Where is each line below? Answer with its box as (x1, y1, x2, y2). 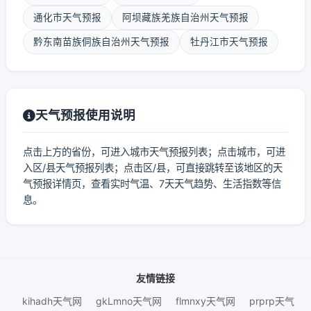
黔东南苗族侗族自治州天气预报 (33, 36, 169, 47)
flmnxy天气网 (176, 295, 235, 307)
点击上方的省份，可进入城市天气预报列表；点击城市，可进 (23, 146, 285, 158)
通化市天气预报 (33, 12, 101, 23)
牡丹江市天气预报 (190, 36, 268, 47)
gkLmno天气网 (96, 295, 162, 307)
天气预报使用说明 (35, 108, 135, 122)
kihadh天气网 (22, 295, 82, 307)
